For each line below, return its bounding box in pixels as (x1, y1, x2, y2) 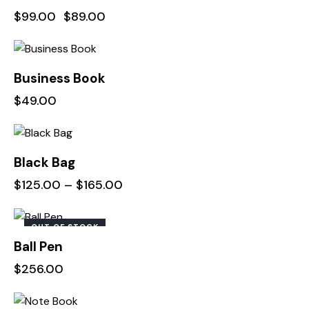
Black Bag (14, 153, 75, 171)
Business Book (14, 69, 106, 87)
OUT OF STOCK (31, 221, 99, 232)
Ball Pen (14, 237, 63, 255)
